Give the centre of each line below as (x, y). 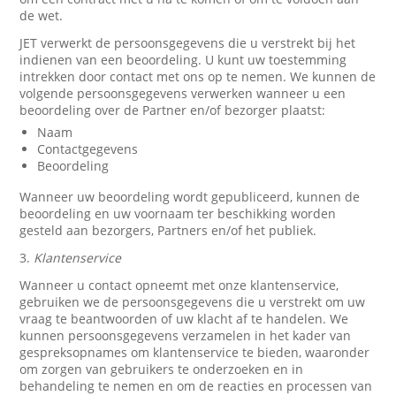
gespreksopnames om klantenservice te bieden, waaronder (195, 352)
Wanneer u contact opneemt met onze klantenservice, (179, 285)
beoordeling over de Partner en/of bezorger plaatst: (173, 110)
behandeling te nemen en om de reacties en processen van (196, 386)
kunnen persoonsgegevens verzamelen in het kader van (186, 335)
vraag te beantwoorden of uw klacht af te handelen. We (184, 319)
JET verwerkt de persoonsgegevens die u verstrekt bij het (188, 43)
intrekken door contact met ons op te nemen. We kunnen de (198, 76)
